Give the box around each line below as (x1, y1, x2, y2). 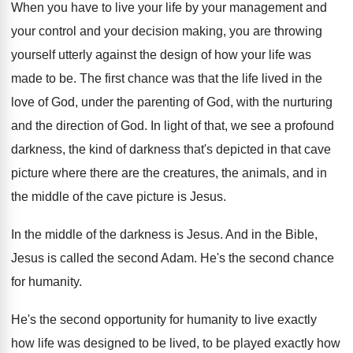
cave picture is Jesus (106, 190, 223, 203)
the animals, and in (221, 166, 327, 180)
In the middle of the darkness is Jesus (11, 228, 220, 241)
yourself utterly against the (11, 48, 157, 61)
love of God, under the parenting (11, 95, 190, 109)
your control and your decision (11, 24, 179, 38)
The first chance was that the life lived (80, 72, 288, 85)
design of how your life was (160, 48, 311, 61)
